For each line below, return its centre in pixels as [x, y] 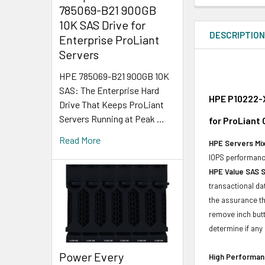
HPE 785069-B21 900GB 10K [114, 76]
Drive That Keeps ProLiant [112, 105]
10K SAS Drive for [102, 25]
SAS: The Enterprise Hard [109, 91]
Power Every [91, 256]
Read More [80, 140]
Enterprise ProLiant [109, 40]
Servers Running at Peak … [112, 119]
